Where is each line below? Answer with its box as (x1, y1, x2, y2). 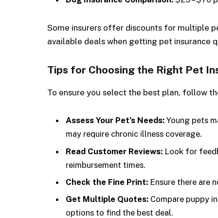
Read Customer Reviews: (66, 146, 163, 156)
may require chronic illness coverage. (66, 129, 202, 139)
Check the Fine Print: (66, 177, 148, 187)
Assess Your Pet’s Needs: (66, 115, 164, 126)
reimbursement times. (66, 160, 145, 170)
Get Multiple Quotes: (66, 194, 148, 204)
